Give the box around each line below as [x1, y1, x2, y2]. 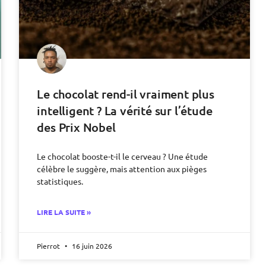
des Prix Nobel [37, 119, 116, 135]
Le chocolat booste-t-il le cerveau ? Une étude [37, 151, 208, 162]
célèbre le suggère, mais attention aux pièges [37, 163, 207, 175]
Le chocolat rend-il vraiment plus [37, 86, 214, 102]
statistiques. [37, 176, 84, 187]
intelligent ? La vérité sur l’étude [37, 103, 213, 119]
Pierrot [37, 241, 62, 251]
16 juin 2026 [70, 241, 113, 251]
